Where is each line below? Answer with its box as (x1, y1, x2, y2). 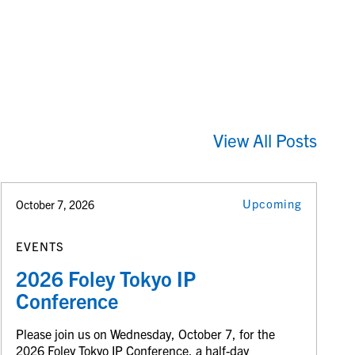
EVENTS (16, 238, 65, 254)
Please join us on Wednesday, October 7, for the (16, 325, 276, 342)
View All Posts (213, 128, 318, 152)
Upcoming (242, 196, 303, 212)
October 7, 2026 (16, 197, 95, 212)
